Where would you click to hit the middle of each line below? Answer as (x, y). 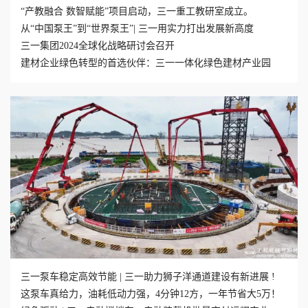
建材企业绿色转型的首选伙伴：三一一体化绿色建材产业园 (146, 63)
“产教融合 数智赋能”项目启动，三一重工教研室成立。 (137, 12)
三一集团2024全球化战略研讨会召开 (98, 46)
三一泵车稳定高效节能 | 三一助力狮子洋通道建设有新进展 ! (148, 276)
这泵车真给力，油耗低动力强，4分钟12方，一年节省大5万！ (151, 294)
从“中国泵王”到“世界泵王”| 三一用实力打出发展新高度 (137, 29)
